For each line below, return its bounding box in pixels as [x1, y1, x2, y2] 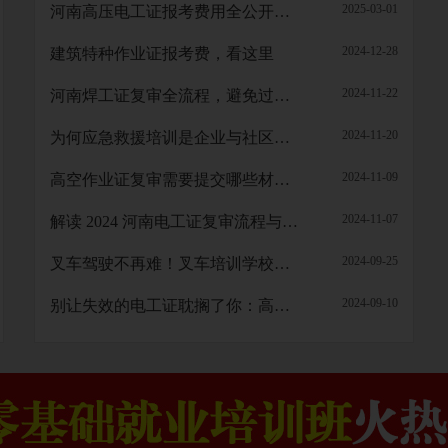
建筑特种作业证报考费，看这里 [50, 45, 274, 62]
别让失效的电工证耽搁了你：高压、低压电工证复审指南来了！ [274, 297, 290, 314]
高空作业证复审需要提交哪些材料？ [274, 171, 290, 188]
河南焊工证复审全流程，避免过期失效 [274, 87, 290, 104]
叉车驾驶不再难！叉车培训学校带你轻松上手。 [274, 255, 290, 272]
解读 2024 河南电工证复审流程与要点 [282, 213, 298, 230]
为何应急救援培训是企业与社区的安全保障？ [274, 129, 290, 146]
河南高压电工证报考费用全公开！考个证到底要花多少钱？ [274, 3, 290, 20]
